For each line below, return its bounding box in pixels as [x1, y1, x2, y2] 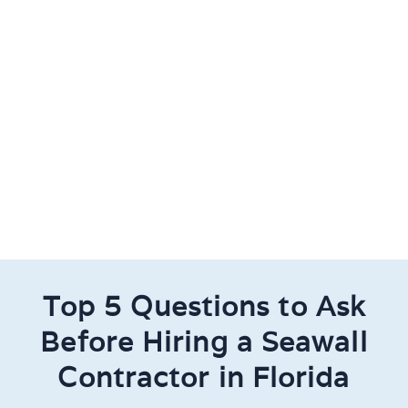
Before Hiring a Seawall [40, 324, 368, 361]
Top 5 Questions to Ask [42, 289, 366, 325]
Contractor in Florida [57, 360, 351, 396]
